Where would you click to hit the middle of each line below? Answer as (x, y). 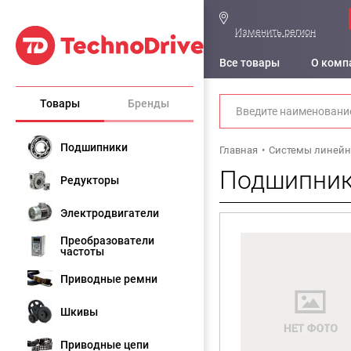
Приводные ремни (109, 279)
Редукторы (90, 180)
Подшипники (94, 147)
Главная (239, 150)
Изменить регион (275, 32)
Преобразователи (107, 241)
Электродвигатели (110, 213)
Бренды (149, 103)
